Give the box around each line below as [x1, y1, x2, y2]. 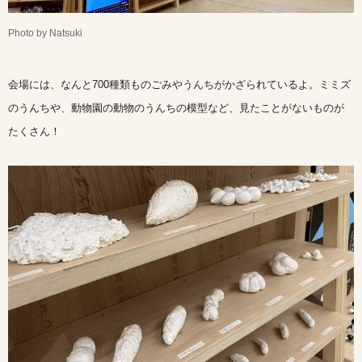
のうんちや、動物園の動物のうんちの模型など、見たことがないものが [8, 102, 344, 115]
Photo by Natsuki [8, 27, 85, 40]
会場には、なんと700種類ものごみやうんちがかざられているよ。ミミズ [8, 78, 351, 91]
